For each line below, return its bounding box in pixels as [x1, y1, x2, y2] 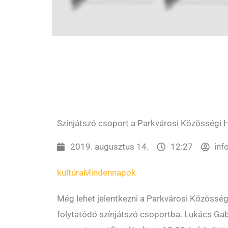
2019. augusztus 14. [70, 141, 149, 152]
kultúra [57, 167, 83, 178]
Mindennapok [83, 167, 136, 178]
